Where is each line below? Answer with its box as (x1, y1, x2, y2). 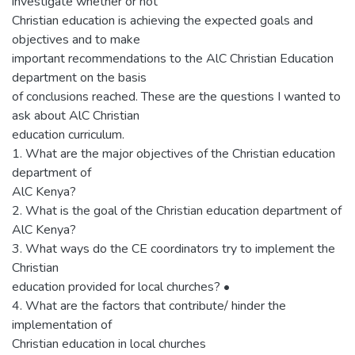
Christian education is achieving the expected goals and (12, 12, 313, 29)
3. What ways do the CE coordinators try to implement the (12, 240, 335, 258)
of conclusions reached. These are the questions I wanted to (12, 88, 341, 105)
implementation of (12, 316, 112, 334)
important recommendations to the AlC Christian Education (12, 50, 334, 67)
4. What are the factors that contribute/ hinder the (12, 297, 286, 315)
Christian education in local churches (12, 335, 206, 353)
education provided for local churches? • (12, 278, 230, 296)
